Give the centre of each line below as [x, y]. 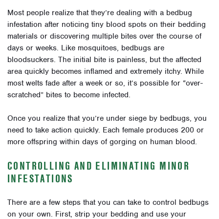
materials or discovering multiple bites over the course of [104, 36]
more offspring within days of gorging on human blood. [102, 142]
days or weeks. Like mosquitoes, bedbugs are [86, 48]
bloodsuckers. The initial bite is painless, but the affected [104, 59]
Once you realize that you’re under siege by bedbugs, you [107, 118]
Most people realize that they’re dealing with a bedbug [100, 12]
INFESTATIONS [40, 178]
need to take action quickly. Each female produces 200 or [106, 130]
